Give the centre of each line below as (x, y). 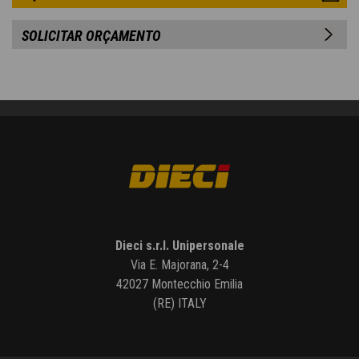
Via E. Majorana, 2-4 (179, 265)
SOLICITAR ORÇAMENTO (91, 36)
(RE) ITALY (179, 304)
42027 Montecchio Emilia (179, 284)
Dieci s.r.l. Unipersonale (179, 246)
